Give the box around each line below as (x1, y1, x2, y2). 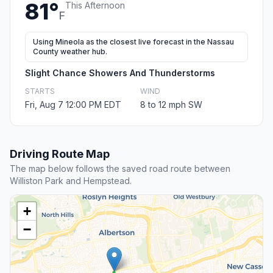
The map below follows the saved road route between (10, 163, 230, 174)
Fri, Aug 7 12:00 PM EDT (25, 99, 121, 110)
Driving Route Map (10, 147, 110, 161)
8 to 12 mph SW (140, 99, 202, 110)
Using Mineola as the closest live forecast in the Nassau (33, 37, 234, 47)
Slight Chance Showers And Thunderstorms (25, 68, 215, 79)
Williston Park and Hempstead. (10, 175, 132, 186)
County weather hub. (33, 47, 107, 57)
